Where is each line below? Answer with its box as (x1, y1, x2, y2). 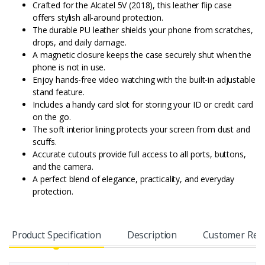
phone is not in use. (33, 62, 106, 73)
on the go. (33, 111, 71, 123)
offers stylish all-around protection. (33, 12, 163, 24)
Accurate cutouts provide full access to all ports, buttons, (33, 148, 246, 160)
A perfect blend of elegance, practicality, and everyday (33, 173, 235, 185)
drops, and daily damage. (33, 37, 127, 49)
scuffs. (33, 136, 57, 148)
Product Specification (11, 228, 101, 242)
